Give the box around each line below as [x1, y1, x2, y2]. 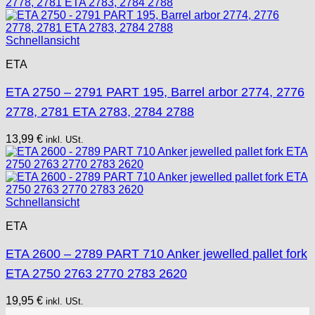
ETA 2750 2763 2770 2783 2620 [6, 266, 187, 281]
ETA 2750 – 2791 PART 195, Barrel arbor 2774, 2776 [6, 84, 304, 99]
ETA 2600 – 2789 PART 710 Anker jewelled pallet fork [6, 246, 307, 261]
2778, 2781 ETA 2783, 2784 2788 [6, 104, 194, 119]
